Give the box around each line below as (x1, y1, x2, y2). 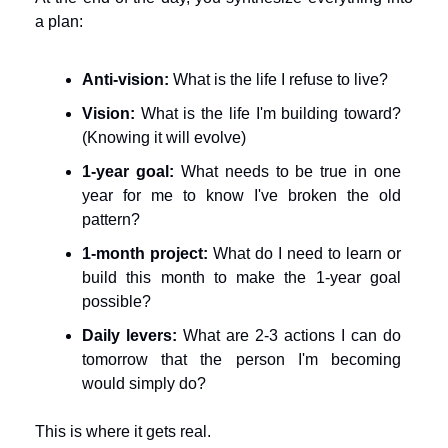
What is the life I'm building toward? (135, 105, 401, 122)
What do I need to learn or (208, 245, 401, 262)
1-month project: (82, 245, 208, 262)
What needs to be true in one (173, 163, 401, 180)
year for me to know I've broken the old (82, 187, 401, 204)
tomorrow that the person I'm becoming (82, 351, 401, 368)
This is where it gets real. (35, 423, 211, 440)
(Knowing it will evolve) (82, 129, 246, 146)
